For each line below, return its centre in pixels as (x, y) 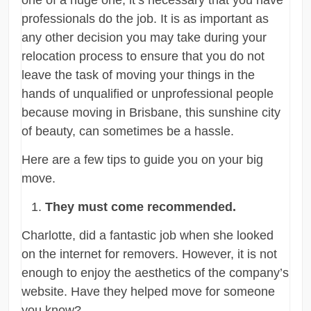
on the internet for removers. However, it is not (150, 254)
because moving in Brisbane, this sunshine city (151, 112)
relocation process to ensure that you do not (143, 56)
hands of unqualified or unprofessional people (148, 93)
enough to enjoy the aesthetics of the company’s (155, 272)
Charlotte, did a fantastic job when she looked (148, 235)
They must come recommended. (141, 207)
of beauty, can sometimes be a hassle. (128, 131)
